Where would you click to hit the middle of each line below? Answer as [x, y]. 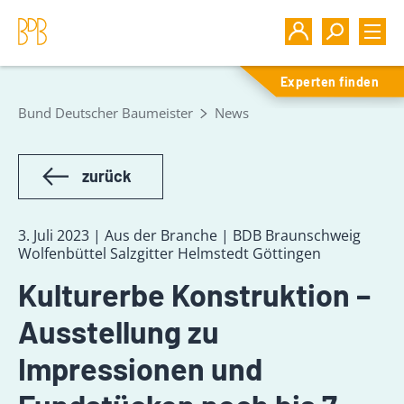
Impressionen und [140, 368]
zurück [107, 176]
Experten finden [330, 82]
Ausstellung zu [119, 331]
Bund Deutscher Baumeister [106, 113]
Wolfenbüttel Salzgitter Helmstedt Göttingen [170, 253]
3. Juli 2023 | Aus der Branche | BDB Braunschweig [189, 235]
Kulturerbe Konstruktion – [194, 294]
